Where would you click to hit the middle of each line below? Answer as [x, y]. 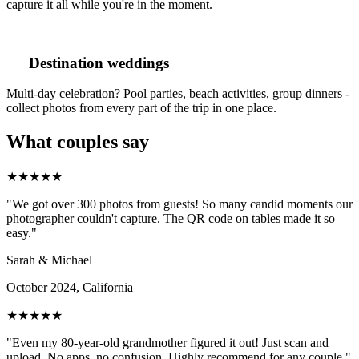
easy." [22, 233]
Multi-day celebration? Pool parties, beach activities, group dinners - [178, 94]
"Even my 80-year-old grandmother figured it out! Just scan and [167, 343]
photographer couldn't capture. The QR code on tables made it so [171, 219]
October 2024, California [70, 288]
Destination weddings [97, 63]
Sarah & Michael [49, 260]
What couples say [78, 142]
